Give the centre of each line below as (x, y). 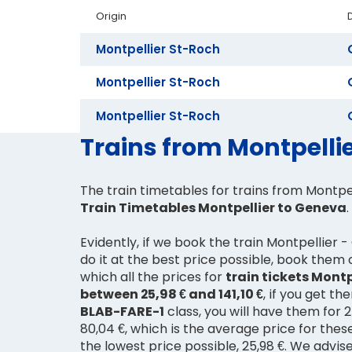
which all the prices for (153, 277)
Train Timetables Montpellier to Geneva (213, 208)
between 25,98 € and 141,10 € (172, 295)
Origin (111, 16)
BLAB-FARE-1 (122, 312)
